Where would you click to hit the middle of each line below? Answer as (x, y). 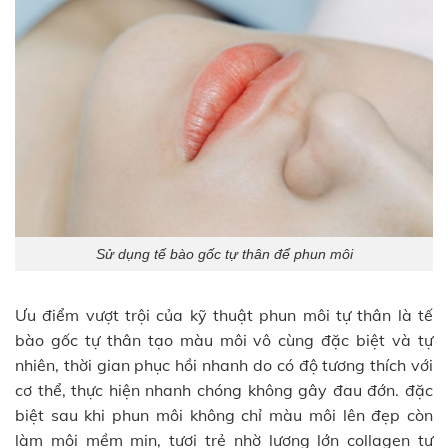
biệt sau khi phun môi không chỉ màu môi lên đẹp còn (224, 415)
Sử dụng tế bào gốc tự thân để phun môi (224, 253)
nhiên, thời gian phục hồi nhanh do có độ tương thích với (224, 365)
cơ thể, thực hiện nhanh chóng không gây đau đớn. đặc (224, 390)
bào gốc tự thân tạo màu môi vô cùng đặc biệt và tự (224, 340)
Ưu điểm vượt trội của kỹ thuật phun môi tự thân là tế (224, 315)
